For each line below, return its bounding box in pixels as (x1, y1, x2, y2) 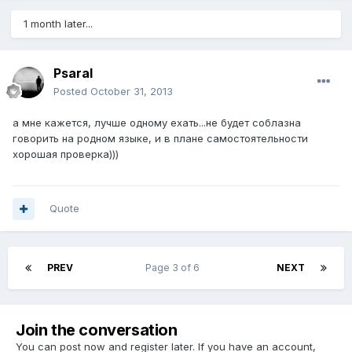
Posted (53, 85, 90, 98)
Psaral (53, 65, 93, 82)
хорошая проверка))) (13, 148, 119, 161)
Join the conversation (16, 321, 178, 340)
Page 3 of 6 (145, 262, 204, 274)
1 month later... (24, 17, 93, 31)
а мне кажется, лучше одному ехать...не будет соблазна (13, 116, 301, 130)
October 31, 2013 (90, 85, 173, 98)
